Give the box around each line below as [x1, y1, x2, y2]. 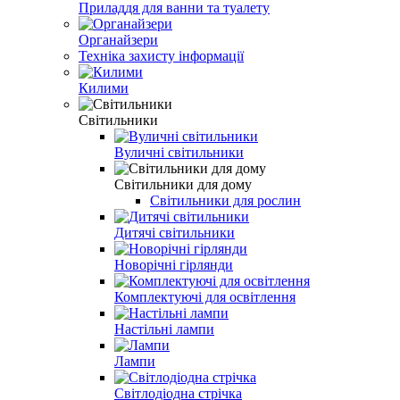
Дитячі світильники [114, 224, 235, 240]
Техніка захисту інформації [79, 47, 244, 63]
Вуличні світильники [114, 144, 244, 160]
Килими [79, 79, 129, 96]
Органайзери [79, 31, 158, 47]
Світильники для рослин [150, 192, 301, 208]
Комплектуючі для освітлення [114, 288, 296, 304]
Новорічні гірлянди [114, 256, 233, 272]
